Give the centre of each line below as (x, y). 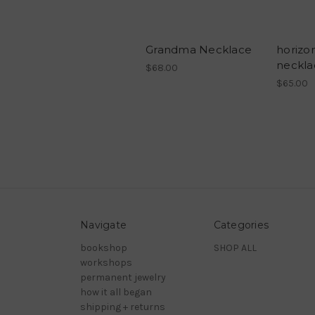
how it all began (116, 292)
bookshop (104, 247)
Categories (241, 225)
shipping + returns (123, 307)
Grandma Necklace (199, 49)
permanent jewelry (123, 277)
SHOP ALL (235, 247)
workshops (106, 262)
